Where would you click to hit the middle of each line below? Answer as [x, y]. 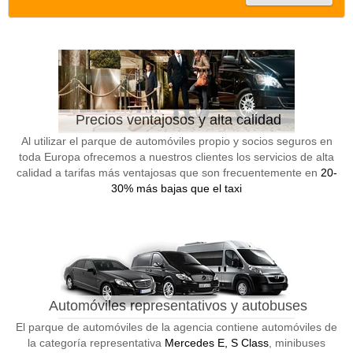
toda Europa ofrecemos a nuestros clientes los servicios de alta [176, 157]
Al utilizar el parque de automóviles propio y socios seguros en [176, 141]
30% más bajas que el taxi [176, 188]
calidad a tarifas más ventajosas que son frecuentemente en [168, 173]
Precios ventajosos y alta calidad [178, 120]
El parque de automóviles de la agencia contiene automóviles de [176, 327]
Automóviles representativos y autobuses [178, 306]
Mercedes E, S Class [217, 343]
